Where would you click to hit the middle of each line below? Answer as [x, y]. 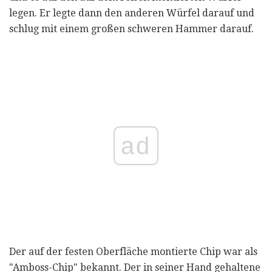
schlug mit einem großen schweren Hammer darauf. [131, 29]
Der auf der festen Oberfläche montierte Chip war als [133, 252]
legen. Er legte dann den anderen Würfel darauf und [132, 13]
